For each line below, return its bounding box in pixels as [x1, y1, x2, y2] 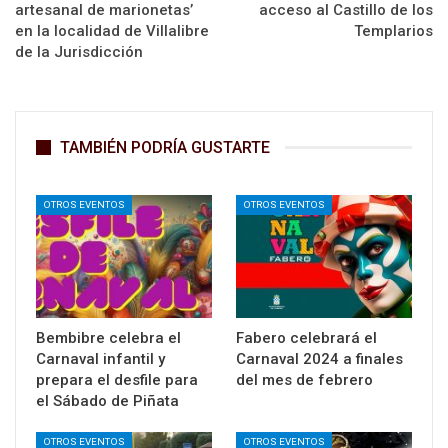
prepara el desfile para [36, 371, 198, 390]
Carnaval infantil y [36, 350, 165, 369]
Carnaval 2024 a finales [236, 350, 403, 369]
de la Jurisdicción [15, 42, 143, 61]
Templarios [354, 21, 433, 40]
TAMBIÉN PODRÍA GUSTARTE [60, 137, 270, 157]
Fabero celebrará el [236, 329, 377, 348]
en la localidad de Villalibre [15, 21, 209, 40]
